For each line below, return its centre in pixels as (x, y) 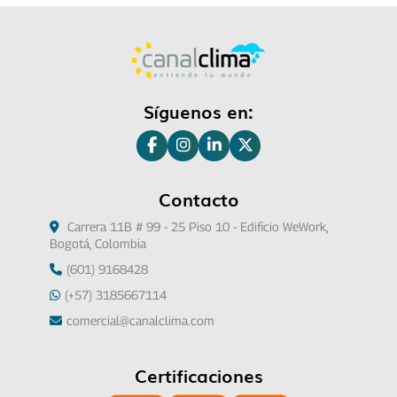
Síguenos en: (198, 110)
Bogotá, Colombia (97, 243)
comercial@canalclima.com (140, 320)
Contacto (198, 198)
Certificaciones (198, 374)
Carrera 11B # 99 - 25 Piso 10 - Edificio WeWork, (195, 226)
